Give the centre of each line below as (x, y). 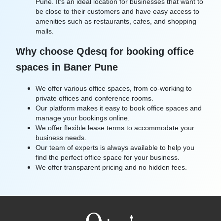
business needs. (61, 138)
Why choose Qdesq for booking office (105, 52)
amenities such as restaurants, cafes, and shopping (116, 21)
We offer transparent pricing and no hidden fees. (111, 167)
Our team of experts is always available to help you (115, 147)
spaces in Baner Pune (67, 67)
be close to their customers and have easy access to (117, 11)
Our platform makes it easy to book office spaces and (119, 108)
